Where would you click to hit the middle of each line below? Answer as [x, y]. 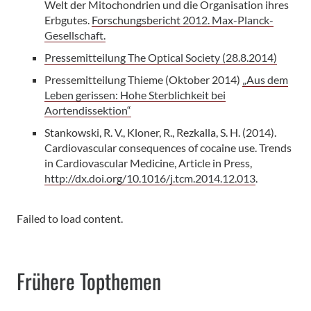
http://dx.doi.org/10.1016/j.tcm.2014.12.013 [150, 178]
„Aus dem [265, 79]
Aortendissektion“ [88, 110]
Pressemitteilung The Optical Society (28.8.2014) [161, 57]
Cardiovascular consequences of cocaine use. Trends [168, 147]
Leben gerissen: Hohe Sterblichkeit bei [135, 94]
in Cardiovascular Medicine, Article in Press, [148, 162]
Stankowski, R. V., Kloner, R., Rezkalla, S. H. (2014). [160, 132]
